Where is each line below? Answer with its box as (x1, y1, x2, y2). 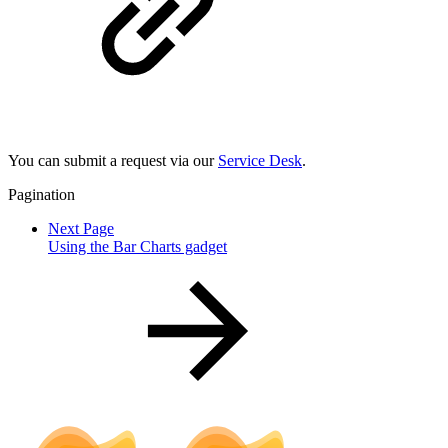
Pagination (8, 185, 75, 203)
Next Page (48, 219, 114, 237)
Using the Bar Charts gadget (48, 237, 227, 255)
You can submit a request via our (8, 151, 218, 169)
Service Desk (218, 151, 302, 169)
